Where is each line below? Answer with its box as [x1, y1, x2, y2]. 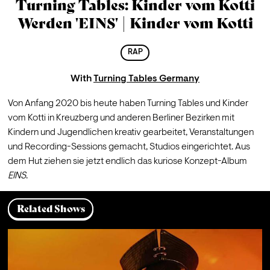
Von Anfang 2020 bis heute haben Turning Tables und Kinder [7, 98, 248, 108]
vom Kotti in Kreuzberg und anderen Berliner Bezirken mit [7, 113, 234, 123]
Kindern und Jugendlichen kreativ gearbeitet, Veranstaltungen [7, 127, 254, 137]
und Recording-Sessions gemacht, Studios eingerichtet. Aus [7, 142, 250, 152]
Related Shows [16, 202, 85, 215]
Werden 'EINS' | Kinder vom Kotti [17, 14, 253, 33]
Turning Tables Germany [93, 74, 199, 84]
